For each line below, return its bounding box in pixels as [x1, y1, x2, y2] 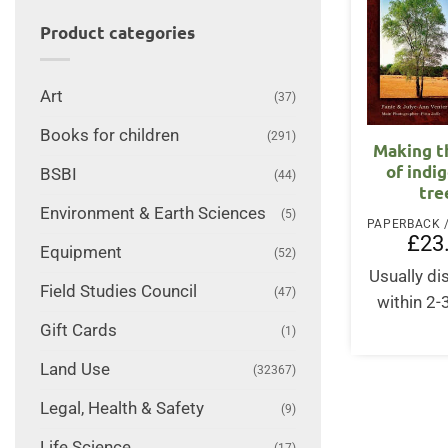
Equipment [39, 242, 122, 262]
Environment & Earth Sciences [39, 203, 266, 223]
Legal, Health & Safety [39, 398, 204, 418]
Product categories [39, 22, 195, 44]
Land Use [39, 359, 110, 379]
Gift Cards [39, 320, 117, 340]
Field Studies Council [39, 281, 197, 301]
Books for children [39, 125, 179, 145]
